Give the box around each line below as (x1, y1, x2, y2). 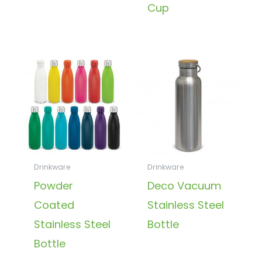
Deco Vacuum (147, 178, 222, 193)
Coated (33, 197, 74, 212)
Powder (33, 178, 73, 193)
